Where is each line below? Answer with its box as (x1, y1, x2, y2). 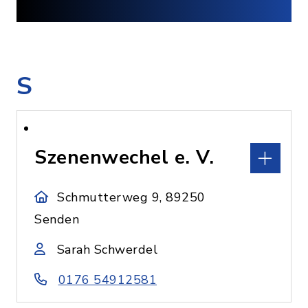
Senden (34, 211, 79, 228)
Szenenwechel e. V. (34, 144, 214, 170)
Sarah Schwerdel (56, 241, 157, 258)
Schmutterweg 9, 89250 (57, 189, 206, 206)
